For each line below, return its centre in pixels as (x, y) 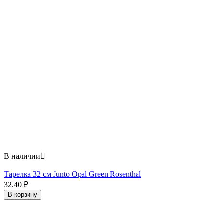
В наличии (22, 156)
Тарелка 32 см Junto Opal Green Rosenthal (72, 174)
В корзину (23, 195)
